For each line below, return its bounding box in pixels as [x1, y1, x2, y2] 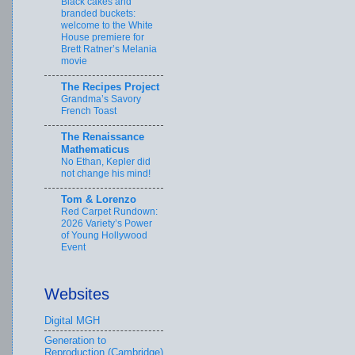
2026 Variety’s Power [61, 218, 152, 230]
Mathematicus [61, 143, 129, 156]
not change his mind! [61, 168, 151, 180]
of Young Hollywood [61, 230, 147, 242]
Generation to [44, 334, 106, 347]
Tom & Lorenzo [61, 193, 136, 206]
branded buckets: [61, 8, 136, 20]
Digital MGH [44, 315, 100, 327]
